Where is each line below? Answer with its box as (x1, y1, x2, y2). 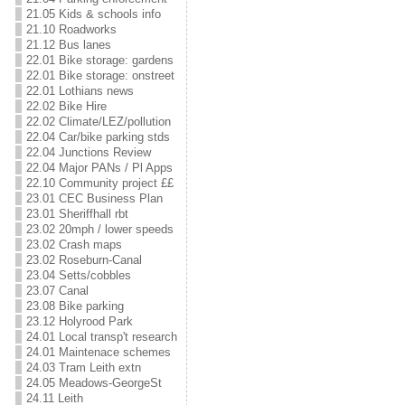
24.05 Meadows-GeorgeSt (25, 376, 162, 390)
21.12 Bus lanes (25, 38, 111, 52)
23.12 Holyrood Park (25, 315, 133, 328)
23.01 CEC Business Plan (25, 192, 163, 205)
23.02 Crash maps (25, 238, 122, 251)
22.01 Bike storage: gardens (25, 53, 174, 67)
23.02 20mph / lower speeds (25, 222, 174, 236)
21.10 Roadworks (25, 23, 117, 36)
